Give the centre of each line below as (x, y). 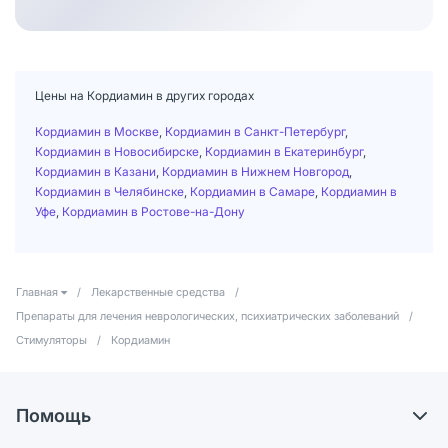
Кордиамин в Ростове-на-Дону (153, 211)
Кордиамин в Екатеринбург (284, 151)
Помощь (53, 415)
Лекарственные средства (158, 291)
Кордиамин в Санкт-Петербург (255, 131)
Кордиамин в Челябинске (109, 191)
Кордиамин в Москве (97, 131)
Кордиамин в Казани (95, 171)
